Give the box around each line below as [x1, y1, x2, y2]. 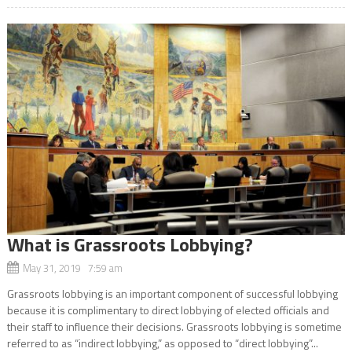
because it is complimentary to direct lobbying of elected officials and [6, 302, 329, 319]
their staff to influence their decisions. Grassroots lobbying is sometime [6, 318, 342, 335]
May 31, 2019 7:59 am [22, 260, 123, 277]
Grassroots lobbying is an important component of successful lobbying [6, 285, 338, 302]
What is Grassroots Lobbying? [6, 230, 253, 259]
